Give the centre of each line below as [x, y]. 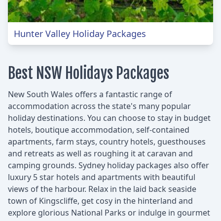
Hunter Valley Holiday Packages [80, 33]
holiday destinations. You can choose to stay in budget [109, 118]
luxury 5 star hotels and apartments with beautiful [102, 177]
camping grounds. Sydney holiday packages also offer [109, 165]
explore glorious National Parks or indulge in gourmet [109, 212]
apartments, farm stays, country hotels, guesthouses [107, 141]
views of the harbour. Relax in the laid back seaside [102, 189]
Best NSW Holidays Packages [89, 73]
